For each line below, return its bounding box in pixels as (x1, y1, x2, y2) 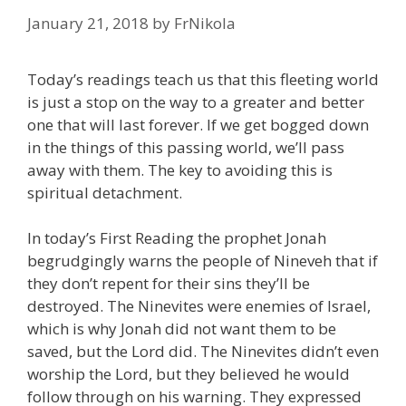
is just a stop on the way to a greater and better (27, 91, 364, 112)
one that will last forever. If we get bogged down (27, 113, 369, 135)
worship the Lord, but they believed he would (27, 363, 350, 385)
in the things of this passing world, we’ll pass (27, 136, 344, 158)
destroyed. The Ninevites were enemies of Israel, (27, 295, 371, 317)
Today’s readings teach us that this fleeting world (27, 68, 379, 90)
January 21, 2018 (27, 12, 149, 34)
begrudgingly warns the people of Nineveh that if (27, 250, 378, 272)
